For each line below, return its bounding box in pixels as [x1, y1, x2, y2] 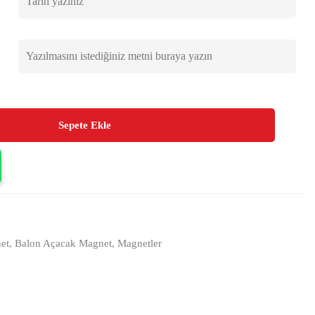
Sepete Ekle [58, 120, 111, 131]
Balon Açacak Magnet [15, 238, 112, 249]
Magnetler [117, 238, 162, 249]
